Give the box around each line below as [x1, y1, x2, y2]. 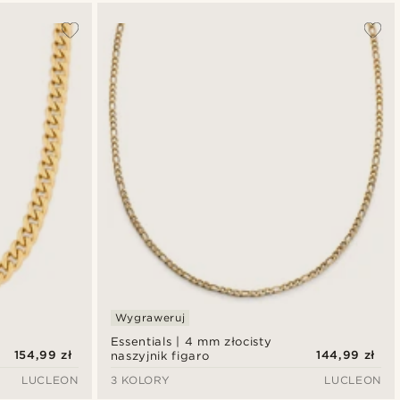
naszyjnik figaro [110, 349, 210, 363]
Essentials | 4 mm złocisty [110, 335, 272, 349]
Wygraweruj [114, 311, 186, 325]
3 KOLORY [110, 373, 171, 387]
